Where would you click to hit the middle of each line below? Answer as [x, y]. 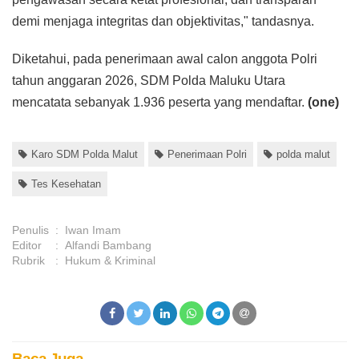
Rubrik [28, 261]
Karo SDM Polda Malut [85, 155]
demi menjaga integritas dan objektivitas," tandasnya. [163, 22]
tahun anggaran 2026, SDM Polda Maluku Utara [149, 81]
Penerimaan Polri [207, 155]
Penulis [30, 230]
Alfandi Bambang [108, 246]
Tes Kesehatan [66, 184]
